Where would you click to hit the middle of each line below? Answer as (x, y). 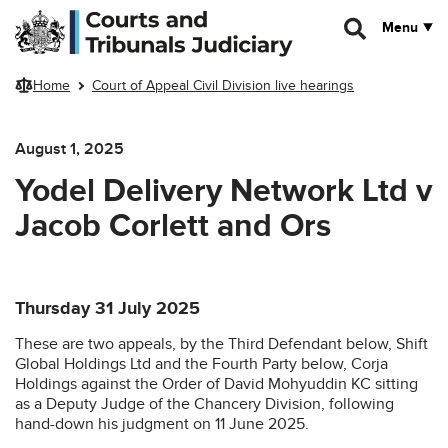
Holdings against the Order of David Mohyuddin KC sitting (216, 383)
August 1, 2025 (69, 148)
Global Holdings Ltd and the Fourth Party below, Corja (201, 363)
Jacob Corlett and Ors (173, 226)
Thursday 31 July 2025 (107, 308)
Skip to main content (78, 17)
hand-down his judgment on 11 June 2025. (162, 423)
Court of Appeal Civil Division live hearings (223, 86)
